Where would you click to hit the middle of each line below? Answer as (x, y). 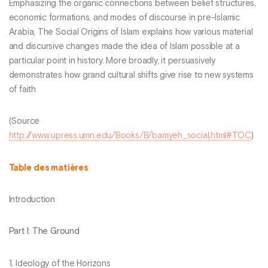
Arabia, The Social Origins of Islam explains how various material (131, 33)
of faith (22, 90)
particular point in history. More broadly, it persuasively (112, 61)
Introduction (32, 200)
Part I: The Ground (44, 232)
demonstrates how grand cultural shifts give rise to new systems (131, 76)
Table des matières (48, 168)
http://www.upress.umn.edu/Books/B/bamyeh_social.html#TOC (130, 136)
